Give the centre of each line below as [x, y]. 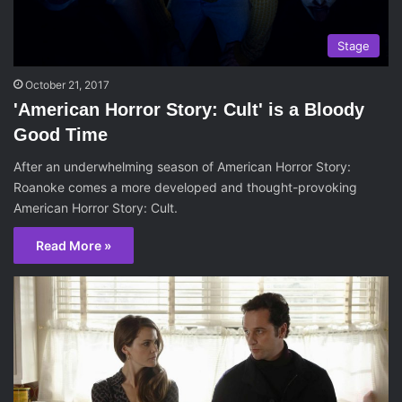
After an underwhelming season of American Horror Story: [182, 167]
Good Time [61, 135]
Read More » [74, 246]
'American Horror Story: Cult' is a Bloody [189, 110]
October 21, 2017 [67, 85]
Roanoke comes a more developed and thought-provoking [185, 188]
